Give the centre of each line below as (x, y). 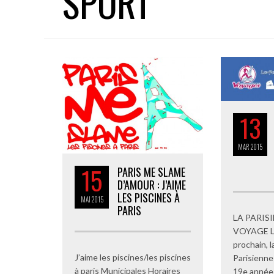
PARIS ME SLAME (151, 172)
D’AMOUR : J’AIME (152, 185)
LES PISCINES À (149, 198)
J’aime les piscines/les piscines (133, 257)
